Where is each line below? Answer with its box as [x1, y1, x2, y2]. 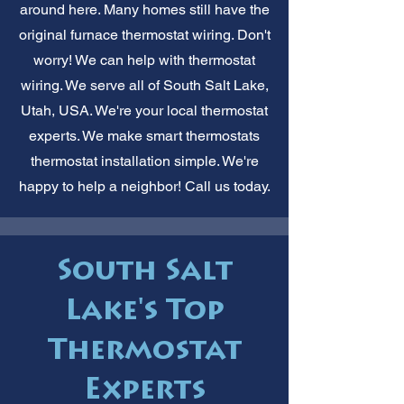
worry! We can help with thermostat [33, 50, 255, 69]
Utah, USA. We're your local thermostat [21, 101, 268, 119]
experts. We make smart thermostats [29, 126, 260, 144]
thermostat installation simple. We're [30, 151, 259, 170]
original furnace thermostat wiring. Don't [18, 25, 271, 43]
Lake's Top [65, 298, 225, 327]
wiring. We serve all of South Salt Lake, [20, 76, 269, 94]
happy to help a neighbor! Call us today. [18, 177, 271, 195]
